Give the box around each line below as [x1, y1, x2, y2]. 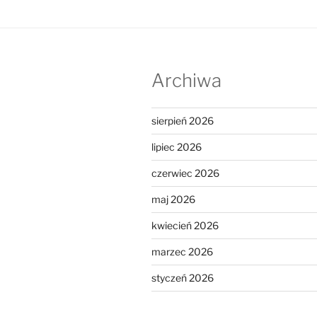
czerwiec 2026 [151, 166, 219, 179]
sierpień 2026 [151, 114, 214, 127]
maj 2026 [151, 192, 195, 205]
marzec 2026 [151, 245, 213, 258]
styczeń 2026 [151, 271, 214, 284]
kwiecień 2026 [151, 219, 219, 231]
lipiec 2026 [151, 140, 202, 153]
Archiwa [151, 69, 221, 92]
